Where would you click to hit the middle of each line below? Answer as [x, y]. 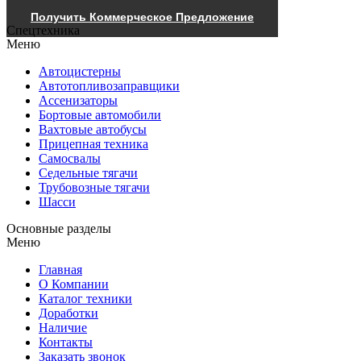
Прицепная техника [93, 143]
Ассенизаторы [78, 100]
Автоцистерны [80, 71]
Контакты [66, 342]
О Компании [74, 284]
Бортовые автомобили [100, 114]
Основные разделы [59, 228]
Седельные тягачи [88, 172]
